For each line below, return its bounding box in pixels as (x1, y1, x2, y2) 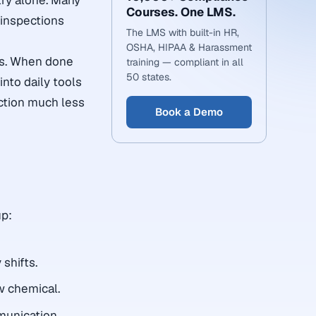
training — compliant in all (126, 56, 243, 68)
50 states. (126, 71, 171, 83)
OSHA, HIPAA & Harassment (126, 41, 252, 54)
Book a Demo (155, 105, 223, 119)
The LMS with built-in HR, (126, 26, 239, 39)
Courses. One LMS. (126, 4, 236, 20)
